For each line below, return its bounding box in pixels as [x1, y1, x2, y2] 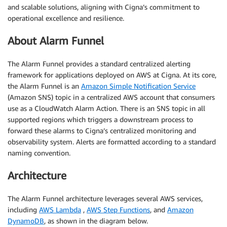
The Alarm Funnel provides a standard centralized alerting [8, 59, 191, 68]
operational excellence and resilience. [8, 13, 124, 22]
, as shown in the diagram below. [44, 216, 148, 225]
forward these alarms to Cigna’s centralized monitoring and [8, 126, 196, 135]
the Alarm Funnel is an [8, 81, 81, 90]
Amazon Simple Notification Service [81, 81, 196, 90]
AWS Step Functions [87, 205, 150, 214]
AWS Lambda [39, 205, 81, 214]
